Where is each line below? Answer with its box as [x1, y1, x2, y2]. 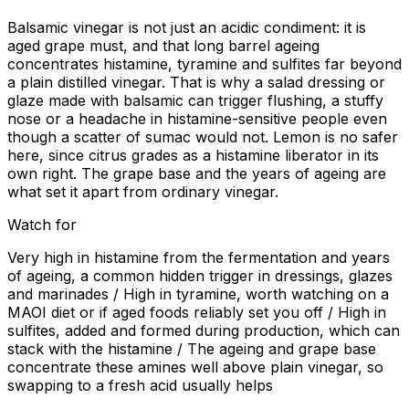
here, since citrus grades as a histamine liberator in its [7, 146, 379, 165]
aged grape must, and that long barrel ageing [7, 37, 320, 56]
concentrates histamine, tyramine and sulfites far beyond [7, 55, 402, 74]
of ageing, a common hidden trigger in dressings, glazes [7, 267, 393, 286]
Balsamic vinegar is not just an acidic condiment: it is [7, 18, 366, 37]
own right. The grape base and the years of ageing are [7, 164, 386, 184]
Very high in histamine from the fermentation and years [7, 248, 390, 267]
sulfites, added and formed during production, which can [7, 321, 400, 341]
